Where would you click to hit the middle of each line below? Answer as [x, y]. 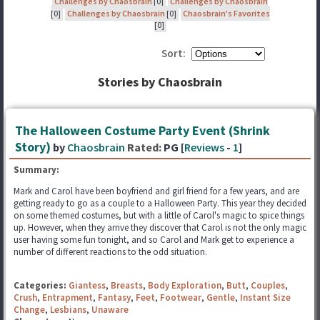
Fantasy [114, 297]
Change [29, 310]
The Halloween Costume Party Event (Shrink [142, 130]
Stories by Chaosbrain [160, 82]
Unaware [110, 310]
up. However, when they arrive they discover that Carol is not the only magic [160, 227]
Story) [33, 147]
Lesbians [68, 310]
